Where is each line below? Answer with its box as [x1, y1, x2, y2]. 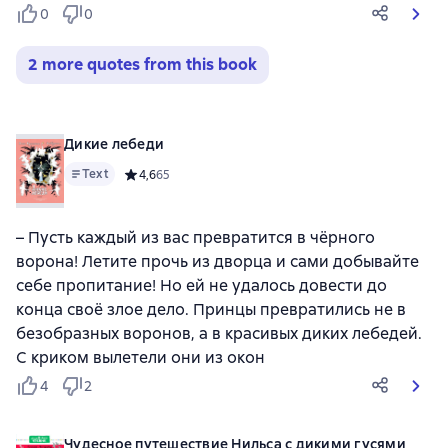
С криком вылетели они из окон [16, 347, 265, 368]
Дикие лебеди [64, 135, 164, 153]
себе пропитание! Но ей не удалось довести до [16, 275, 387, 296]
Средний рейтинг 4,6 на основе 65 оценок [122, 166, 372, 183]
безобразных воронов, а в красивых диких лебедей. [16, 323, 422, 344]
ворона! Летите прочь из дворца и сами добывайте [16, 251, 419, 272]
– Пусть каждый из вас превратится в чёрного [16, 227, 375, 248]
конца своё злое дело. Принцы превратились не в [16, 299, 406, 320]
